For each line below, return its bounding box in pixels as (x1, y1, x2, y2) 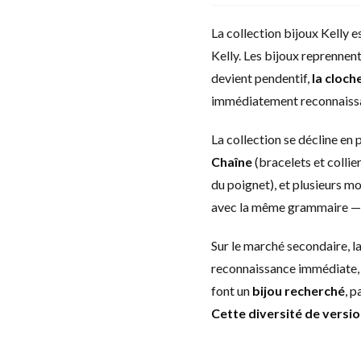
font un (211, 283, 252, 298)
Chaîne (211, 154, 252, 169)
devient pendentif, (211, 70, 312, 85)
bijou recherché (252, 283, 345, 298)
